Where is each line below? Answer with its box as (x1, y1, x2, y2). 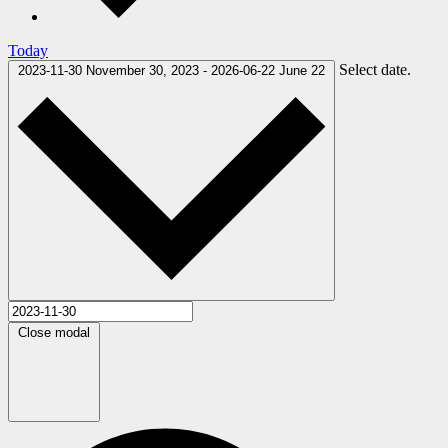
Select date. (339, 60, 411, 78)
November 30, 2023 (86, 62, 203, 78)
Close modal (18, 325, 90, 341)
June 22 (279, 62, 325, 78)
